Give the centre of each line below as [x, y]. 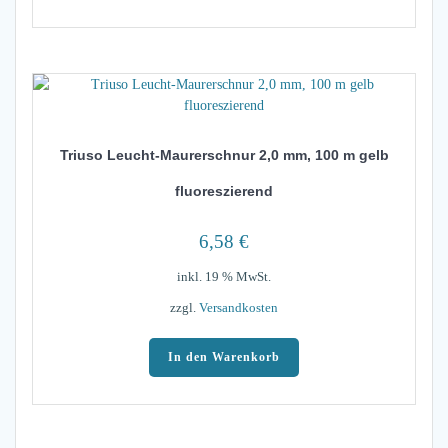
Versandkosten [238, 308]
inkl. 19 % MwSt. [224, 277]
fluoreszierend [224, 191]
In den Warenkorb [224, 357]
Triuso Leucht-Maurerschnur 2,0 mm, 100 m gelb [224, 155]
